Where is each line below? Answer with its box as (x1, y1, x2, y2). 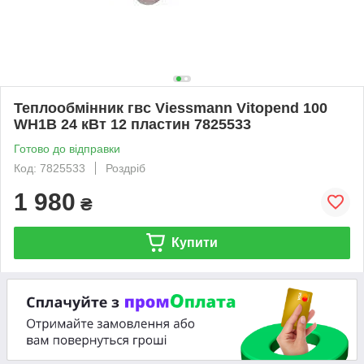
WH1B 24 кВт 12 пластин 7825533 (14, 115, 251, 132)
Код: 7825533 (14, 161, 85, 175)
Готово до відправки (14, 141, 120, 155)
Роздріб (106, 161, 145, 175)
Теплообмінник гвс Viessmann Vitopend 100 (14, 99, 327, 116)
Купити (171, 235, 218, 249)
